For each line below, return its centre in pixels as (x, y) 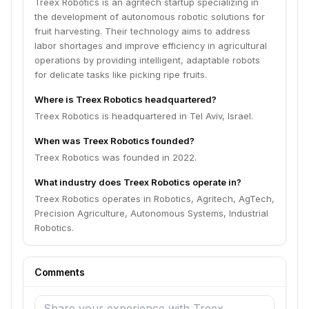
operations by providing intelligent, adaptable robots (147, 60)
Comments (60, 272)
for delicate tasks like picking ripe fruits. (121, 74)
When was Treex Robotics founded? (114, 141)
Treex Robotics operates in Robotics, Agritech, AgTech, (154, 199)
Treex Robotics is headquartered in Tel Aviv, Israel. (144, 116)
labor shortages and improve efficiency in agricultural (151, 46)
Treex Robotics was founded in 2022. (116, 157)
